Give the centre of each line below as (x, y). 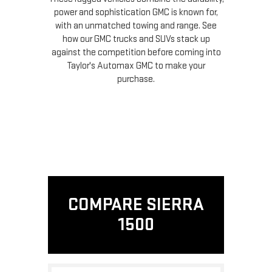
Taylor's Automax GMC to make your (136, 66)
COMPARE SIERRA (136, 204)
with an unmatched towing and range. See (136, 25)
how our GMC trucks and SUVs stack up (136, 39)
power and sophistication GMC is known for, (136, 12)
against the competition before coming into (136, 52)
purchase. (136, 79)
